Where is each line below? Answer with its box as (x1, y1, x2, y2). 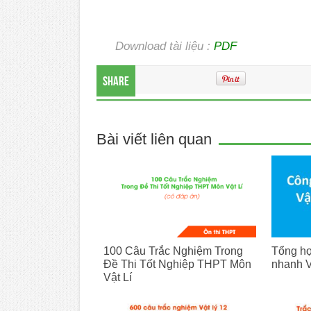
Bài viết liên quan (96, 131, 212, 149)
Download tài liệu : (115, 39, 214, 53)
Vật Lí (103, 270, 132, 283)
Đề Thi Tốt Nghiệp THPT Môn (103, 257, 251, 270)
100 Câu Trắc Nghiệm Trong (103, 244, 243, 257)
